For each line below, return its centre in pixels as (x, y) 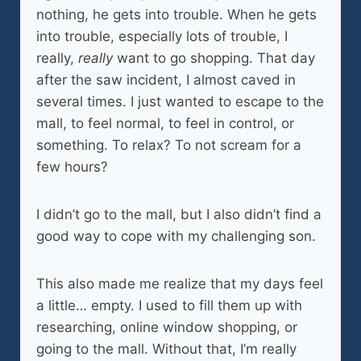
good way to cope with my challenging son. (176, 236)
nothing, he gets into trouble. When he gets (176, 15)
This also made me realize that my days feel (180, 284)
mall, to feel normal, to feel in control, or (165, 123)
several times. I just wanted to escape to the (180, 102)
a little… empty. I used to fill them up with (169, 305)
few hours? (72, 167)
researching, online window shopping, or (167, 327)
